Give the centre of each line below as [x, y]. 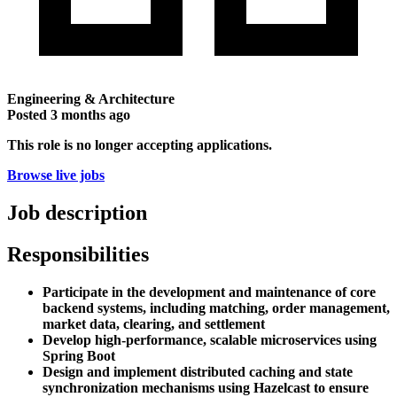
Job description [77, 212]
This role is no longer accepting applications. [140, 144]
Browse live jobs [56, 175]
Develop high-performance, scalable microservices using [210, 339]
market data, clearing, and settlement [154, 323]
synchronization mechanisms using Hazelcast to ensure [206, 387]
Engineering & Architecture [91, 98]
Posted [29, 114]
